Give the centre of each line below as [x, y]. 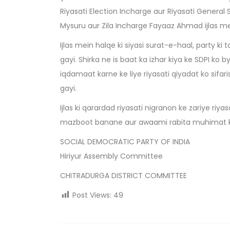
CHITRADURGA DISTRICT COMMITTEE [123, 176]
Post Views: [92, 195]
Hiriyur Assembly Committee [111, 156]
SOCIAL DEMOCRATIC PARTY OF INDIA [125, 142]
